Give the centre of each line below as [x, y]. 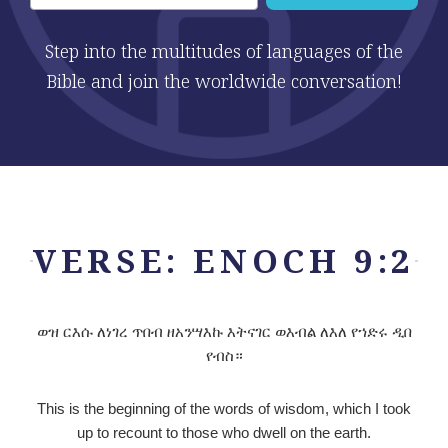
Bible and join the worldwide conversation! [224, 80]
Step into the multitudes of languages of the [224, 50]
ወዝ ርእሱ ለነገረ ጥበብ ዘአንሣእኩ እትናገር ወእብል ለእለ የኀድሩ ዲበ [224, 330]
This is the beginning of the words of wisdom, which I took [224, 408]
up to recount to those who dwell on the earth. [224, 432]
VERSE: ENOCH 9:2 [224, 261]
